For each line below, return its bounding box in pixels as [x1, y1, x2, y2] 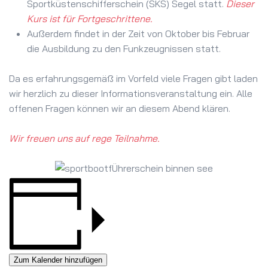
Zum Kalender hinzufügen [14, 255, 102, 265]
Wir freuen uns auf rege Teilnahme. [9, 132, 160, 144]
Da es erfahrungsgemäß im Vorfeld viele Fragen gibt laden [9, 72, 258, 84]
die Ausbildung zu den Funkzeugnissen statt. [27, 42, 221, 54]
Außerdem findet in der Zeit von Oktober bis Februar [27, 28, 249, 39]
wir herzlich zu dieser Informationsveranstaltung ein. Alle [9, 87, 252, 99]
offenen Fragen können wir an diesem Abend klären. [9, 102, 230, 114]
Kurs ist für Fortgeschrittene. [27, 13, 153, 25]
